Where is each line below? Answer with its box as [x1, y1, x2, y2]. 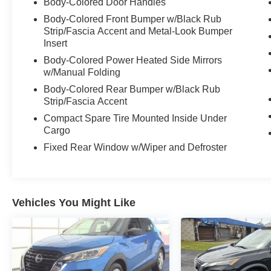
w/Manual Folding [44, 67, 121, 78]
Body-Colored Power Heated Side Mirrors [44, 55, 223, 66]
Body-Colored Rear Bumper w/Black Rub [44, 84, 221, 95]
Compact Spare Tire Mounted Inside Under [44, 113, 227, 124]
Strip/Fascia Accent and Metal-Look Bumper [44, 26, 233, 37]
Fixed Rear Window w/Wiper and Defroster [44, 142, 227, 153]
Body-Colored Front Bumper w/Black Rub [44, 14, 222, 25]
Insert [44, 38, 68, 49]
